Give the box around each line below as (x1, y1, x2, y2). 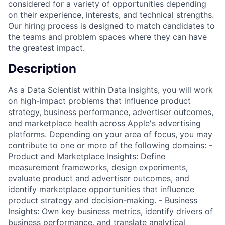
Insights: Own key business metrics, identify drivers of (8, 206, 213, 216)
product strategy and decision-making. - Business (8, 195, 197, 205)
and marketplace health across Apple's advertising (8, 118, 201, 128)
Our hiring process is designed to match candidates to (8, 20, 215, 31)
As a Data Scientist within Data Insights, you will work (8, 84, 213, 95)
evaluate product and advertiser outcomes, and (8, 173, 189, 183)
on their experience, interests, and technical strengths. (8, 9, 214, 20)
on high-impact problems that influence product (8, 95, 191, 106)
